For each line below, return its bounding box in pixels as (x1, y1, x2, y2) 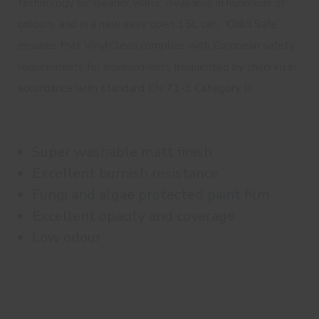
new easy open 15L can (99, 16, 217, 32)
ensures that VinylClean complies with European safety (18, 38, 295, 53)
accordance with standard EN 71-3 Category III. (18, 80, 254, 96)
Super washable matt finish (32, 142, 212, 162)
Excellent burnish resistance (32, 164, 219, 183)
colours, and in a (18, 16, 99, 32)
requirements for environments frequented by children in (18, 59, 296, 75)
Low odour (32, 228, 101, 247)
